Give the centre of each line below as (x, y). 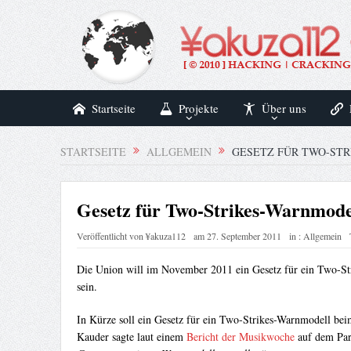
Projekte (198, 108)
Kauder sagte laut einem (131, 337)
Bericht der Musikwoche (240, 337)
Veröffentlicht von (111, 236)
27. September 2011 (244, 236)
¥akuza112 (165, 236)
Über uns (284, 108)
